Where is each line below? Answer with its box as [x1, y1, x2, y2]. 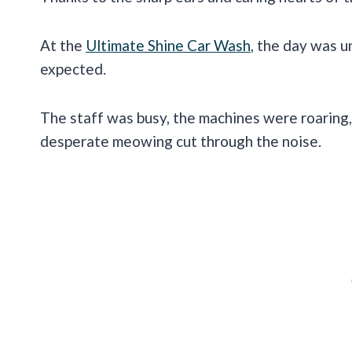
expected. [40, 60, 106, 79]
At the [40, 36, 86, 55]
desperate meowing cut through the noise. [40, 132, 321, 151]
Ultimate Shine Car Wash [86, 36, 251, 55]
